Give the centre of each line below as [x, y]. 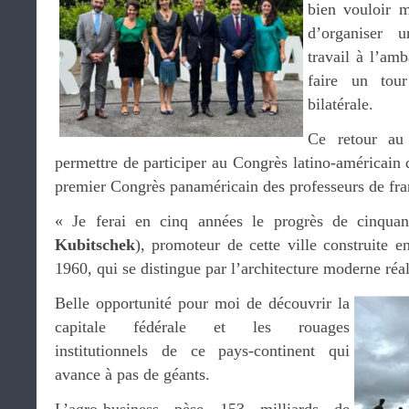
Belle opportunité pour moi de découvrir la [202, 303]
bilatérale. [341, 104]
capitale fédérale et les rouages [202, 327]
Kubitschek [95, 245]
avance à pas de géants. [132, 374]
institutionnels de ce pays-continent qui [202, 351]
